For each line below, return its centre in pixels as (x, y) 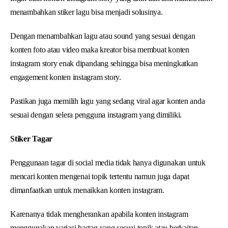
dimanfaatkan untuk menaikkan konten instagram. (87, 190)
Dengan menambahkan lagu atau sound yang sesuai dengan (103, 36)
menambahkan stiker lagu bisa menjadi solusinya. (87, 12)
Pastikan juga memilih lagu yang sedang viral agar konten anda (108, 101)
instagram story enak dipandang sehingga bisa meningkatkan (104, 63)
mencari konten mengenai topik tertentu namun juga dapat (100, 176)
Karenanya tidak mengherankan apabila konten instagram (99, 214)
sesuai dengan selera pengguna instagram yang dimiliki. (96, 115)
